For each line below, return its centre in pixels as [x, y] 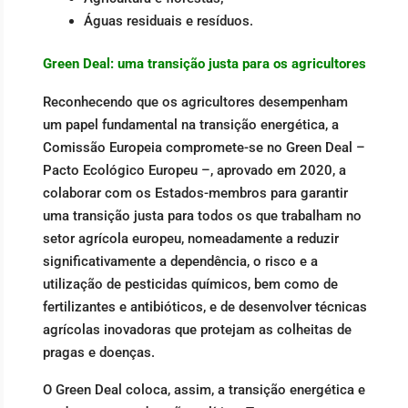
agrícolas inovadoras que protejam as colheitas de [197, 329]
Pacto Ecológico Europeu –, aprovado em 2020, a [194, 170]
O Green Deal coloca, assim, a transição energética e [204, 390]
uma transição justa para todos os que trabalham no [202, 215]
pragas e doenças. [99, 352]
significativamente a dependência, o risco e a [180, 261]
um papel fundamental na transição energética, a [191, 124]
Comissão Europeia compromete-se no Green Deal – [204, 147]
